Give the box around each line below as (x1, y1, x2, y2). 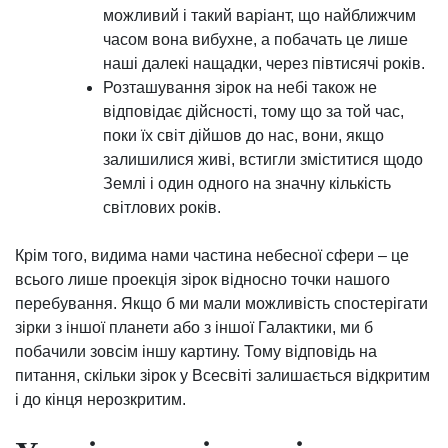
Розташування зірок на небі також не (103, 79, 377, 97)
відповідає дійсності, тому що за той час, (103, 103, 404, 121)
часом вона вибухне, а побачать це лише (103, 31, 408, 49)
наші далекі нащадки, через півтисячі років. (103, 55, 425, 73)
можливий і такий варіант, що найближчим (103, 7, 416, 25)
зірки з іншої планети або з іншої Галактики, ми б (15, 319, 373, 337)
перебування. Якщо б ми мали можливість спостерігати (15, 295, 428, 313)
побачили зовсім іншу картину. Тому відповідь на (15, 343, 377, 361)
